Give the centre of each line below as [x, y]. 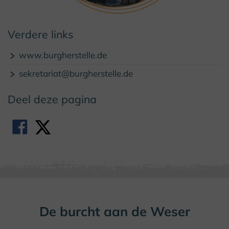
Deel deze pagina [52, 99]
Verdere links [41, 35]
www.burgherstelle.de [62, 55]
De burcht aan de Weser [114, 211]
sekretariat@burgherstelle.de [75, 74]
